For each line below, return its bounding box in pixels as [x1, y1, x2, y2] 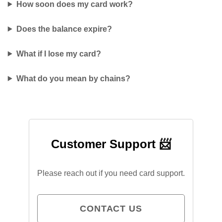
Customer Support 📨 [51, 137, 171, 151]
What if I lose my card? [16, 49, 101, 58]
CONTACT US [80, 203, 142, 214]
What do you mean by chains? [16, 74, 130, 83]
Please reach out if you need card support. [37, 168, 185, 177]
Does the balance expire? [16, 24, 112, 33]
